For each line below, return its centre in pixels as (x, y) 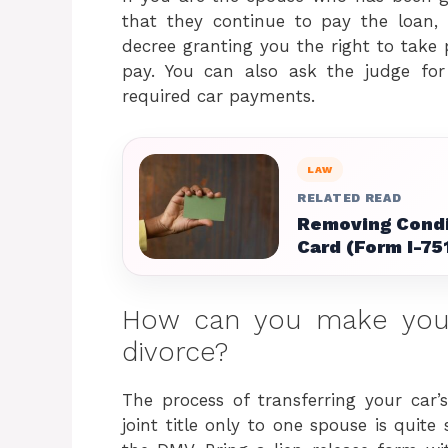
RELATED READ (349, 198)
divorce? (175, 352)
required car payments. (218, 96)
